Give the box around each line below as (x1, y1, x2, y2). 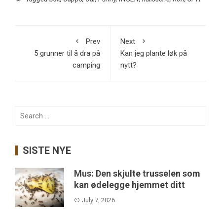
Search (14, 107, 37, 116)
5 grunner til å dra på (34, 48, 100, 58)
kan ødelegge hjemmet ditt (74, 179, 185, 190)
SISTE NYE (23, 144, 71, 156)
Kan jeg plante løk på (120, 48, 187, 58)
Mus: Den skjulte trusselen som (74, 168, 200, 179)
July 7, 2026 (82, 196, 115, 204)
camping (73, 60, 100, 70)
